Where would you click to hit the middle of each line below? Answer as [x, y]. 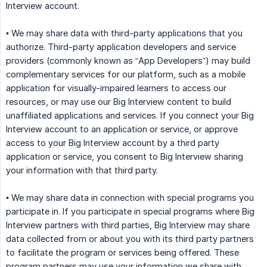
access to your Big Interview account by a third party [113, 143]
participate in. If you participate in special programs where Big [130, 212]
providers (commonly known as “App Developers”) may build [128, 61]
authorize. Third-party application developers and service [121, 47]
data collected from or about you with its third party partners [130, 239]
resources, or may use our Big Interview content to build [119, 102]
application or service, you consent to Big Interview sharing [125, 157]
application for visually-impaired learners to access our [116, 88]
